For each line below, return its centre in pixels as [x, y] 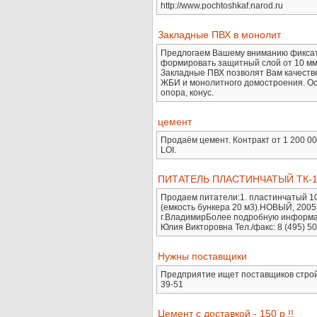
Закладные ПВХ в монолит [219, 35]
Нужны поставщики [202, 257]
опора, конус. [187, 93]
